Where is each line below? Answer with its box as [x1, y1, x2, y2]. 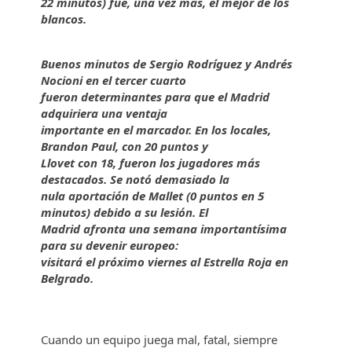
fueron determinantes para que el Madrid [41, 89, 270, 104]
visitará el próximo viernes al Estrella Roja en [41, 254, 289, 269]
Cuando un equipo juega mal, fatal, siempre [41, 332, 278, 347]
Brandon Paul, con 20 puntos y [41, 138, 212, 154]
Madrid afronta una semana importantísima [41, 221, 288, 236]
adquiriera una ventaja [41, 105, 171, 121]
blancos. [41, 11, 87, 27]
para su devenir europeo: [41, 237, 182, 253]
